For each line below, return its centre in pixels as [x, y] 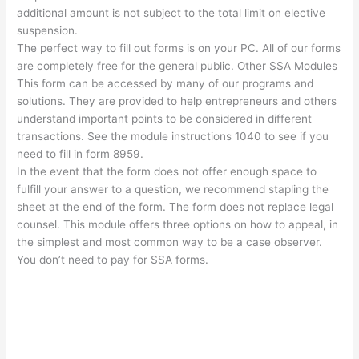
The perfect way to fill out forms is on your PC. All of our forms [179, 48]
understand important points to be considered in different [165, 119]
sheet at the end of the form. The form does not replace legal [175, 207]
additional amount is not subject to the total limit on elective [171, 13]
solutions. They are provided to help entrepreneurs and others [177, 101]
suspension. [48, 31]
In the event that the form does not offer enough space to [167, 172]
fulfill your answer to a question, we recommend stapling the [173, 190]
